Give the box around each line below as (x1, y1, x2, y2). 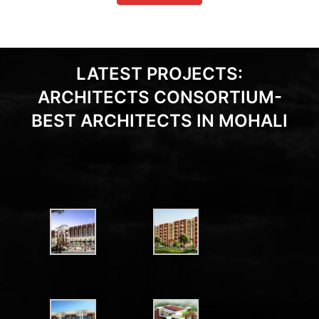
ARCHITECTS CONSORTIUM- (37, 87, 282, 108)
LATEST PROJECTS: (76, 63, 243, 85)
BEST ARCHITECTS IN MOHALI (31, 110, 288, 132)
